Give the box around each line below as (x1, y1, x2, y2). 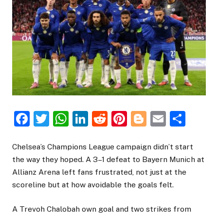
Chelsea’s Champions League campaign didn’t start (12, 142, 193, 152)
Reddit (108, 109, 154, 128)
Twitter (49, 109, 100, 128)
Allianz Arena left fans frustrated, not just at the (12, 167, 186, 177)
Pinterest (127, 109, 193, 128)
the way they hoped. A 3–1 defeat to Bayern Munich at (12, 155, 204, 164)
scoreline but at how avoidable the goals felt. (12, 180, 174, 190)
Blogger (146, 109, 203, 128)
